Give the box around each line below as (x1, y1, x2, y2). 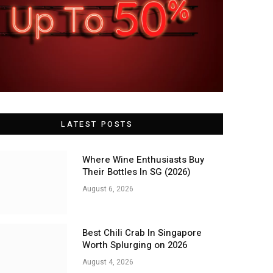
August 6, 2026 (82, 183, 133, 195)
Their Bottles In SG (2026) (82, 165, 191, 179)
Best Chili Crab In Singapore (82, 225, 202, 239)
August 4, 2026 (82, 256, 133, 268)
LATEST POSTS (61, 118, 133, 130)
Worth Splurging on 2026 (82, 238, 187, 252)
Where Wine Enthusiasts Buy (82, 153, 204, 167)
